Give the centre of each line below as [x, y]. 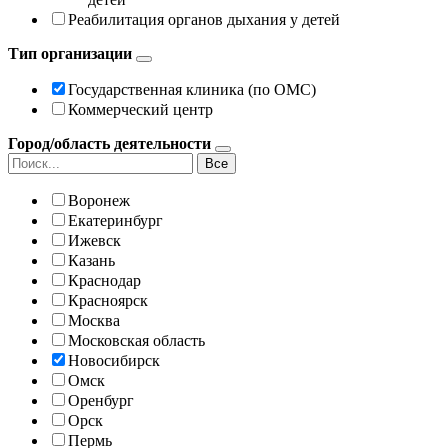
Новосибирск [114, 360]
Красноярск [108, 300]
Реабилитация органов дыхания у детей [204, 19]
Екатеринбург [115, 220]
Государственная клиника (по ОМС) [192, 89]
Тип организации [70, 53]
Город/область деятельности [109, 143]
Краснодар [104, 280]
